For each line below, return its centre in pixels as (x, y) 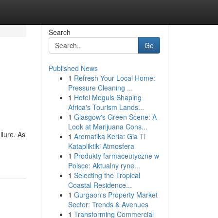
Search (59, 32)
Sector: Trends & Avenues (108, 204)
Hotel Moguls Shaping (108, 97)
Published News (73, 68)
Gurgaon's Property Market (116, 195)
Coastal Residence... (100, 185)
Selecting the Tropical (107, 175)
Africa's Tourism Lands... (106, 107)
